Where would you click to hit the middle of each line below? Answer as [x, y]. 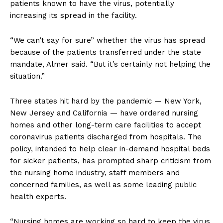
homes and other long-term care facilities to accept [106, 125]
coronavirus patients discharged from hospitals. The [106, 137]
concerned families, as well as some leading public [103, 185]
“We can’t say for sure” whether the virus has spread [108, 41]
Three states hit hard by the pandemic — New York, [106, 101]
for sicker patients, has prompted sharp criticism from [111, 161]
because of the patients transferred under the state [106, 53]
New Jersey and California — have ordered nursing [104, 113]
